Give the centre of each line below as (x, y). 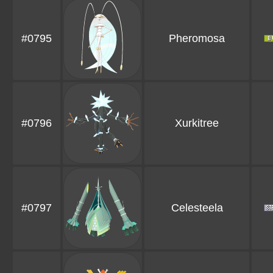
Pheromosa (197, 39)
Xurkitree (197, 123)
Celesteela (197, 208)
